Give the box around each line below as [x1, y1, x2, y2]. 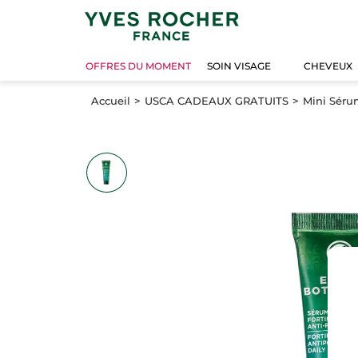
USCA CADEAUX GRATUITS [145, 93, 288, 107]
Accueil [91, 93, 130, 107]
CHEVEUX [303, 60, 352, 73]
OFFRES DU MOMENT [86, 60, 191, 73]
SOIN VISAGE [207, 60, 272, 73]
